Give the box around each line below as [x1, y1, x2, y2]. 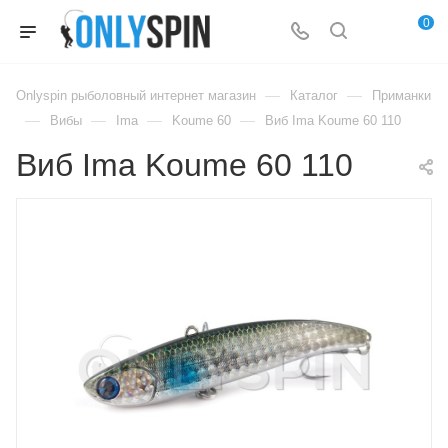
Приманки [372, 88, 431, 103]
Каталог [290, 88, 338, 103]
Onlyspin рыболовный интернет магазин [16, 88, 256, 103]
